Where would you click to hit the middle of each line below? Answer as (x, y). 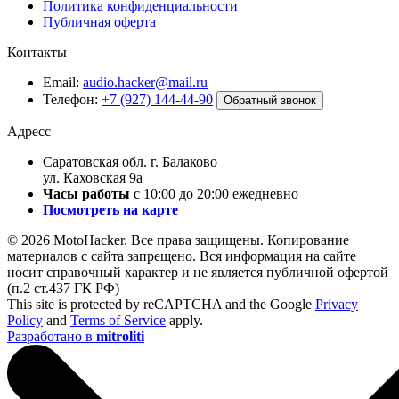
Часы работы (86, 194)
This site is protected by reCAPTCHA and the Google (161, 305)
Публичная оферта (99, 22)
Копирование (308, 240)
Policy (25, 321)
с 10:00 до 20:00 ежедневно (216, 194)
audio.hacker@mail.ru (145, 83)
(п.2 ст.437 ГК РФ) (63, 289)
